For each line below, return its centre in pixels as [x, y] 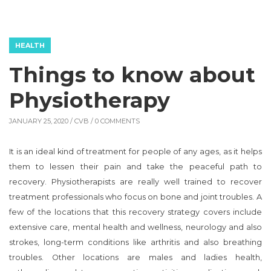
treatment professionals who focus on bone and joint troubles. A [135, 197]
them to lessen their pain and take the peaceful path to [135, 166]
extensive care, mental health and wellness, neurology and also [135, 227]
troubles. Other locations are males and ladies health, [135, 257]
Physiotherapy [90, 100]
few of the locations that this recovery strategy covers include [135, 212]
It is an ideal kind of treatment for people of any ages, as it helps [135, 151]
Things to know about [132, 74]
